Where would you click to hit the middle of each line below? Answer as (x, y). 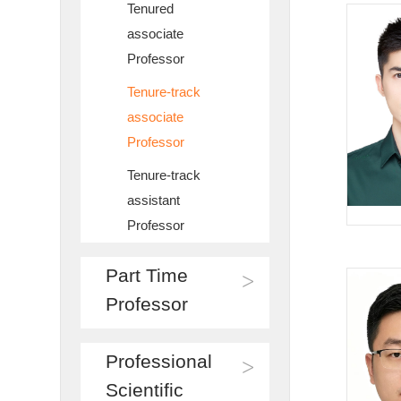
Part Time (147, 275)
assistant (154, 200)
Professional (159, 361)
